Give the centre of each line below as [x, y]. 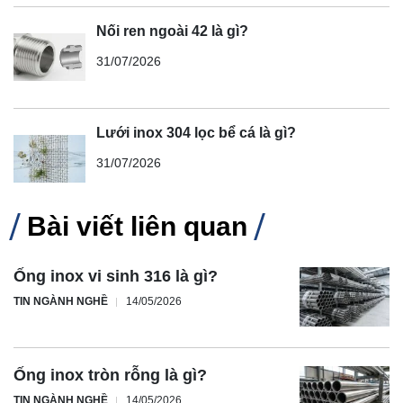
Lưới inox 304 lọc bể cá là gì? [196, 132]
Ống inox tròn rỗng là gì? [110, 376]
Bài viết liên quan [137, 226]
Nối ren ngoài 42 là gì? [172, 31]
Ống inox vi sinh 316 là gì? [116, 276]
